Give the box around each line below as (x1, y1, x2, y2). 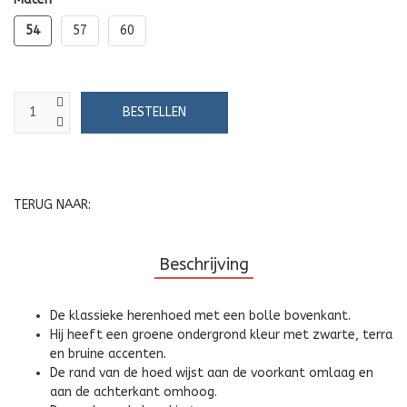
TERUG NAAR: (14, 197, 91, 213)
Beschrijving (158, 254, 249, 275)
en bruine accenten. (50, 346, 166, 362)
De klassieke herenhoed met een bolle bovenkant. (50, 308, 351, 324)
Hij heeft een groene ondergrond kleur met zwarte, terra (50, 327, 392, 343)
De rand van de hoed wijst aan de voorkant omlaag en (50, 365, 373, 382)
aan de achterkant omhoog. (50, 384, 217, 401)
